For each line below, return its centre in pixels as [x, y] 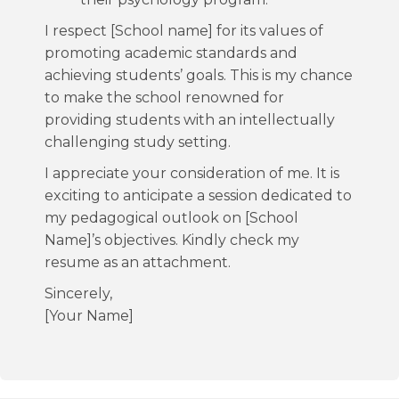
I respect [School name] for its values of [184, 31]
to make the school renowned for [164, 98]
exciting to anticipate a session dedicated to [198, 195]
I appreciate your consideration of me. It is [192, 173]
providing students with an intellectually [190, 120]
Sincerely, [78, 293]
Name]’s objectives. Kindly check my [172, 240]
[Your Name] [89, 316]
